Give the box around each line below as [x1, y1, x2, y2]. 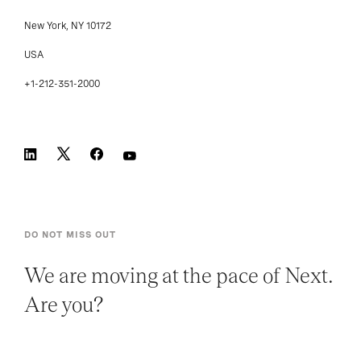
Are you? [24, 294, 103, 317]
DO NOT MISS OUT [24, 229, 116, 240]
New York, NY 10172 [24, 20, 111, 31]
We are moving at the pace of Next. [24, 265, 334, 288]
